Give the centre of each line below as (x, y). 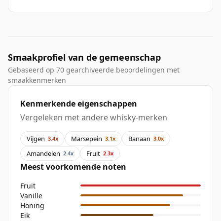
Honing (32, 205)
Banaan (139, 138)
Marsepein (87, 138)
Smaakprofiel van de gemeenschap (84, 57)
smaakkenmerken (37, 80)
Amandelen (43, 153)
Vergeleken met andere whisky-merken (94, 118)
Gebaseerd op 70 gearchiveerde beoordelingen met (94, 70)
